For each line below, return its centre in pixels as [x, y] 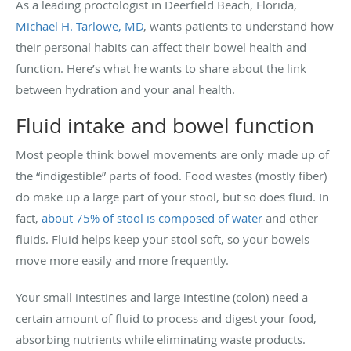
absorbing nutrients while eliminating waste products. [161, 339]
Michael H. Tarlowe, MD [80, 25]
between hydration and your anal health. [125, 89]
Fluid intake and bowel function [165, 125]
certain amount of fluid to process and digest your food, [166, 318]
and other [290, 217]
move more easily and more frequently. [122, 260]
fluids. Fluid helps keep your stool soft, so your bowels [163, 239]
